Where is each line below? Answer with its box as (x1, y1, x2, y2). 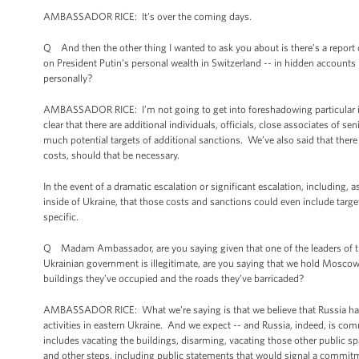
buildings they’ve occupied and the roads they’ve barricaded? (43, 272, 304, 284)
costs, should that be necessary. (43, 149, 179, 161)
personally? (43, 72, 92, 84)
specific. (43, 211, 81, 223)
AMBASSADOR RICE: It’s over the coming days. (43, 10, 252, 22)
